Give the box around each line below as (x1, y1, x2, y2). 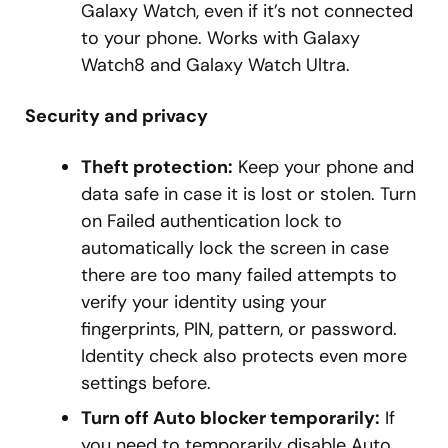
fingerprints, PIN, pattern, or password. (81, 317, 397, 342)
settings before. (81, 371, 211, 396)
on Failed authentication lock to (81, 209, 342, 234)
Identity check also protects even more (81, 344, 407, 369)
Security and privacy (25, 104, 208, 129)
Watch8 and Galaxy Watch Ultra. (81, 53, 350, 78)
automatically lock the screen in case (81, 236, 389, 261)
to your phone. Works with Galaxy (81, 26, 360, 51)
